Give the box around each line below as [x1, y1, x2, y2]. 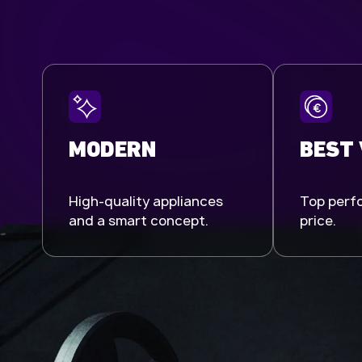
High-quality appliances [69, 192, 223, 210]
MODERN [69, 139, 156, 162]
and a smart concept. [69, 211, 208, 229]
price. [300, 211, 336, 229]
